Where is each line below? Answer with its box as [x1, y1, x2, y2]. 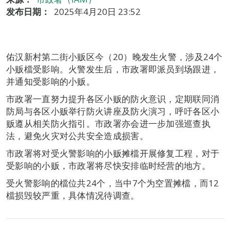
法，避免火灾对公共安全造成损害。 [6, 130, 148, 142]
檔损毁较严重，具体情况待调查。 [6, 189, 140, 201]
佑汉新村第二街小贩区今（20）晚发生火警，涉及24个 [6, 51, 223, 63]
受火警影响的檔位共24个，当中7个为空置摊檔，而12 [6, 177, 219, 189]
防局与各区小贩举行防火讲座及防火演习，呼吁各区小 [6, 105, 220, 117]
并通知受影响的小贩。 [6, 75, 95, 87]
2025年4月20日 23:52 [54, 6, 141, 17]
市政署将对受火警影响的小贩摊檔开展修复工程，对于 [6, 147, 220, 159]
